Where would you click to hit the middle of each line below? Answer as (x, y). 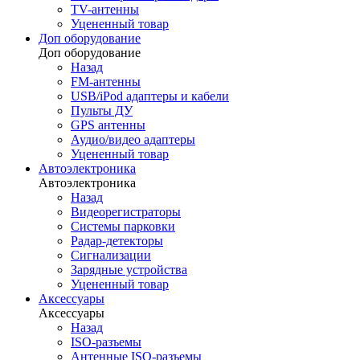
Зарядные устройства (129, 270)
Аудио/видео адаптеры (133, 139)
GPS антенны (108, 125)
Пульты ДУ (102, 110)
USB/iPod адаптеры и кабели (150, 96)
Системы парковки (123, 226)
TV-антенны (105, 9)
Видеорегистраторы (126, 212)
